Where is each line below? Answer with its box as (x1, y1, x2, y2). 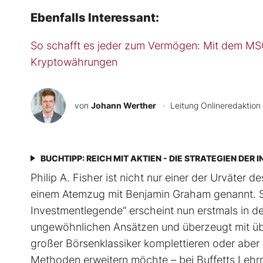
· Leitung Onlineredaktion (159, 100, 261, 111)
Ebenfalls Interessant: (31, 11, 159, 25)
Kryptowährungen (31, 56, 117, 69)
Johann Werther (91, 100, 156, 111)
